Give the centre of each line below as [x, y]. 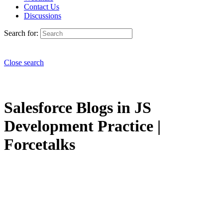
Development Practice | [82, 126]
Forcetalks [40, 145]
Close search [24, 62]
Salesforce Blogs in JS [78, 108]
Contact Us [42, 7]
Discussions [43, 16]
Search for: [21, 33]
